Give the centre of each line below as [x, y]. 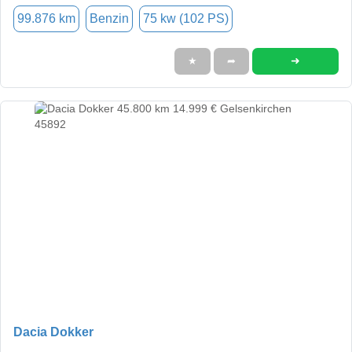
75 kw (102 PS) [186, 18]
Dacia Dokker [53, 332]
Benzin [109, 18]
